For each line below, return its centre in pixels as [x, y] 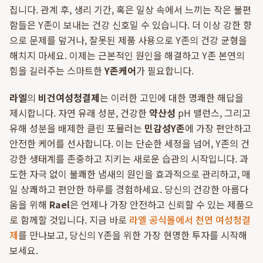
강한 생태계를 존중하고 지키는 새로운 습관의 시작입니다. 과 [129, 159]
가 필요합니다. [165, 70]
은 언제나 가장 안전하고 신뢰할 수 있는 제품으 [162, 204]
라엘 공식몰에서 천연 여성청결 [190, 220]
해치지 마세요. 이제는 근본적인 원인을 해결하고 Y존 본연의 [127, 55]
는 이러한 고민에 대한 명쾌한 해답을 [172, 97]
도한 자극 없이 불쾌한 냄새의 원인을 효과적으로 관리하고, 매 [130, 174]
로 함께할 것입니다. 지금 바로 [69, 220]
